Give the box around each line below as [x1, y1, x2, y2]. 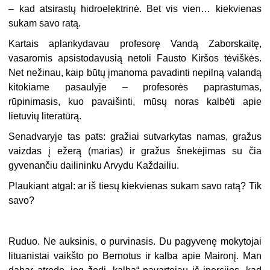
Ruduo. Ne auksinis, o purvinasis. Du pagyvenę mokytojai [8, 236, 262, 247]
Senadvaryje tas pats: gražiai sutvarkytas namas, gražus [8, 131, 262, 142]
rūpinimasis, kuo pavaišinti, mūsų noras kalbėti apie [8, 96, 262, 107]
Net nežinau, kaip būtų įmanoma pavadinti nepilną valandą [8, 67, 262, 78]
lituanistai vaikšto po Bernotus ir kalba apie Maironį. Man [8, 251, 262, 262]
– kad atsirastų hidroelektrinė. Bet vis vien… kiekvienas [8, 4, 262, 14]
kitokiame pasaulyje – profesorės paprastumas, [8, 82, 262, 93]
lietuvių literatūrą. [8, 111, 82, 122]
